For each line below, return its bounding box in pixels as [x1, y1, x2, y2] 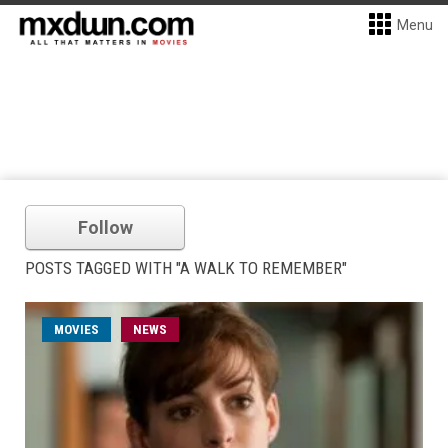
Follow [77, 217, 133, 238]
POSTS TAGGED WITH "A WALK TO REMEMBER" [25, 258, 347, 278]
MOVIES [54, 322, 99, 337]
